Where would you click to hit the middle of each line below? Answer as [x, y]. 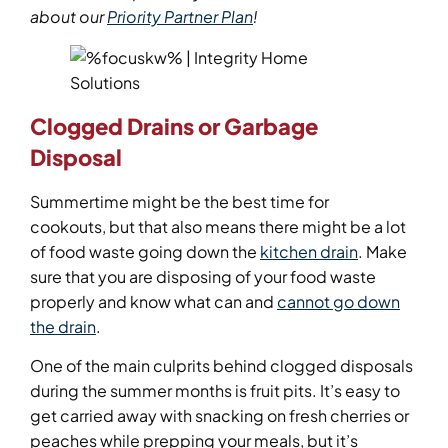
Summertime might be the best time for [179, 201]
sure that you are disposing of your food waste [203, 276]
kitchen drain [309, 251]
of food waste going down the [145, 251]
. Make [382, 251]
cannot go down [338, 301]
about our [68, 16]
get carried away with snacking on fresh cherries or [219, 416]
